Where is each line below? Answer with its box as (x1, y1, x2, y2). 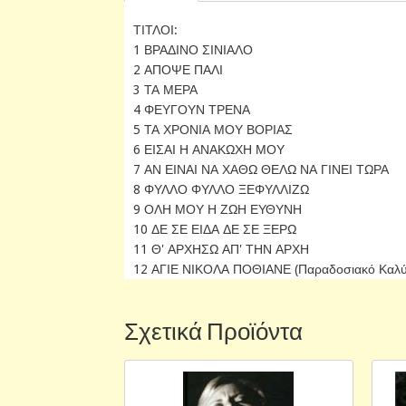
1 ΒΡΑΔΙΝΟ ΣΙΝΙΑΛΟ (133, 42, 253, 57)
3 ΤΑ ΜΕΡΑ (133, 82, 198, 97)
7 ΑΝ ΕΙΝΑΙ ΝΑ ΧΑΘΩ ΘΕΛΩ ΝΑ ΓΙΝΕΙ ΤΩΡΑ (133, 161, 389, 177)
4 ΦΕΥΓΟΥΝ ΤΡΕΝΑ (133, 101, 250, 117)
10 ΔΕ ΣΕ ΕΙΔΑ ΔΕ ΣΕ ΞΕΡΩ (133, 221, 296, 237)
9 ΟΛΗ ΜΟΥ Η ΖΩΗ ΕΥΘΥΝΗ (133, 201, 302, 217)
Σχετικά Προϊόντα (124, 315, 303, 345)
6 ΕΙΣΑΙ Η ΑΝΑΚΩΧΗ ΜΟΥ (133, 141, 285, 157)
